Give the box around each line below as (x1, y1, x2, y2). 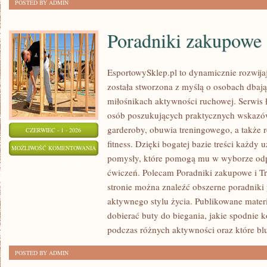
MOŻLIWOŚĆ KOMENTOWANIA (11, 144, 96, 152)
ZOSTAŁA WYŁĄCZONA (21, 159, 86, 167)
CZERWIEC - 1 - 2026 (26, 126, 82, 134)
